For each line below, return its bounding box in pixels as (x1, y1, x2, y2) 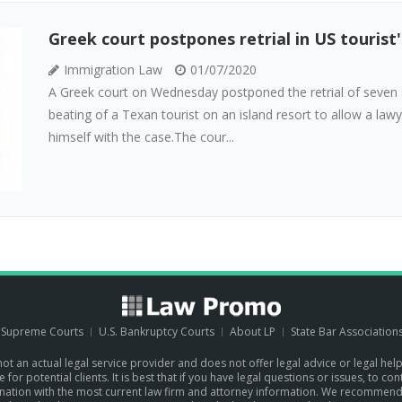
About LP (230, 323, 275, 339)
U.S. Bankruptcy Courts (99, 323, 217, 339)
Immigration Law (59, 60, 162, 78)
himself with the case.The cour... (48, 127, 234, 145)
